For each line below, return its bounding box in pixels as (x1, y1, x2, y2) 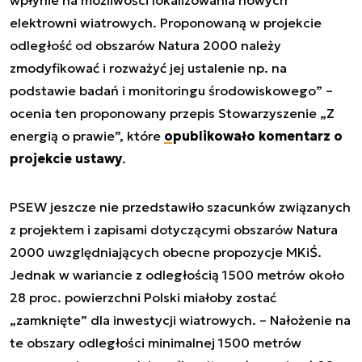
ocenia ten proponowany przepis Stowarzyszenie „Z (10, 104, 335, 121)
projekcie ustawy (10, 149, 122, 166)
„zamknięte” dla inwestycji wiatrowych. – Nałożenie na (10, 311, 351, 328)
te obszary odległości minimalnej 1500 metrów (10, 334, 301, 351)
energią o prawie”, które (10, 127, 164, 144)
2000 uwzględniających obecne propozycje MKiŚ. (10, 243, 322, 260)
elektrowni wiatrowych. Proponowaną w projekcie (10, 14, 322, 31)
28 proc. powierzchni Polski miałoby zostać (10, 288, 276, 305)
